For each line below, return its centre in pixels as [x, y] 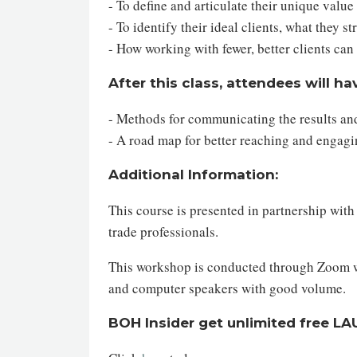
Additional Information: [193, 175]
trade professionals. [163, 231]
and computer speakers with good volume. [227, 288]
